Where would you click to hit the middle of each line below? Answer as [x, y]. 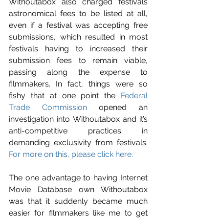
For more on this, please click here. [71, 154]
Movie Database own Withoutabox [78, 189]
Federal [134, 95]
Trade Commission [48, 107]
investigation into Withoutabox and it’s [78, 119]
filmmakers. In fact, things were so [78, 84]
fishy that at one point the [65, 95]
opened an [117, 107]
